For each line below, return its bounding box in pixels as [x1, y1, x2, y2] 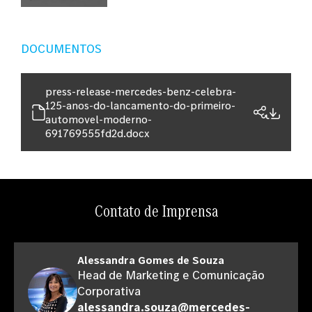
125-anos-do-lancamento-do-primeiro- [45, 98, 235, 112]
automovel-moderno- [45, 112, 152, 126]
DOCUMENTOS [21, 40, 102, 56]
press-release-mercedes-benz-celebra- [45, 84, 236, 98]
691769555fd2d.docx [45, 126, 150, 140]
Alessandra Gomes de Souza [77, 253, 224, 267]
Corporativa [77, 283, 141, 299]
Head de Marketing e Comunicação [77, 267, 265, 283]
